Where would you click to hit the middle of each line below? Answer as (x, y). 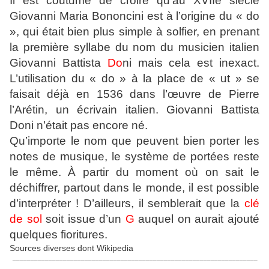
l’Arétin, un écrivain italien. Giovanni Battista (134, 110)
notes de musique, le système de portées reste (134, 157)
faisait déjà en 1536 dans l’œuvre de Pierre (134, 94)
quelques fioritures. (59, 235)
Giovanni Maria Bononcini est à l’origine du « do (134, 16)
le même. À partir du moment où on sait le (134, 172)
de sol (26, 219)
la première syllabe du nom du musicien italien (134, 47)
